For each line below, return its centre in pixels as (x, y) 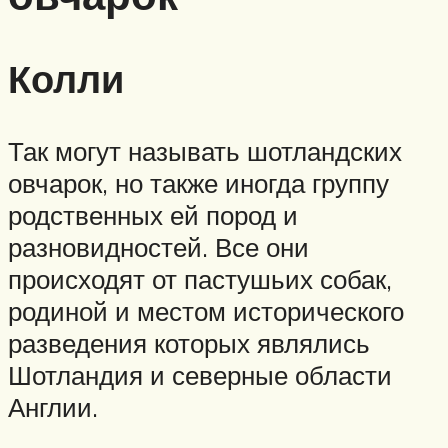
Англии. (53, 407)
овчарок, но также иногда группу (198, 183)
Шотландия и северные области (200, 375)
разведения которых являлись (189, 343)
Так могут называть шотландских (205, 151)
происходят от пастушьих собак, (200, 279)
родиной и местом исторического (206, 311)
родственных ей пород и (153, 215)
